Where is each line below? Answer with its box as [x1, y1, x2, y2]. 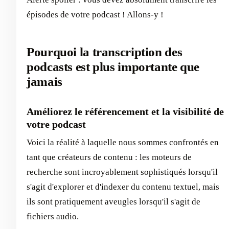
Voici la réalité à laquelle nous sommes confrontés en [27, 138, 219, 147]
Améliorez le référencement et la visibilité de [27, 106, 224, 117]
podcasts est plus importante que [27, 60, 200, 74]
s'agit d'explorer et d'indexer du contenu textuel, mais [27, 182, 219, 192]
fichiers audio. [27, 212, 79, 221]
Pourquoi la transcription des [27, 45, 182, 59]
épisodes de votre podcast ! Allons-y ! [27, 10, 164, 19]
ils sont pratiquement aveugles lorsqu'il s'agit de [27, 197, 200, 207]
